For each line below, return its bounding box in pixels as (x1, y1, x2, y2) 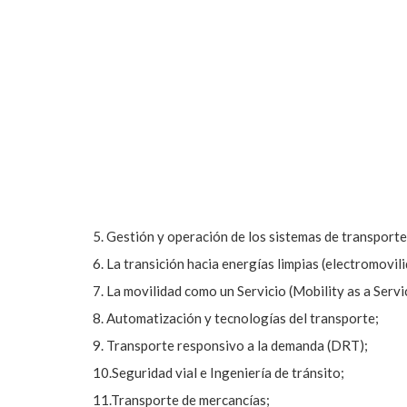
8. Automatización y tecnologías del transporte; (93, 310, 379, 326)
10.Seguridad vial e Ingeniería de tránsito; (93, 364, 344, 381)
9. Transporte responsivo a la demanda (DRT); (93, 337, 368, 353)
